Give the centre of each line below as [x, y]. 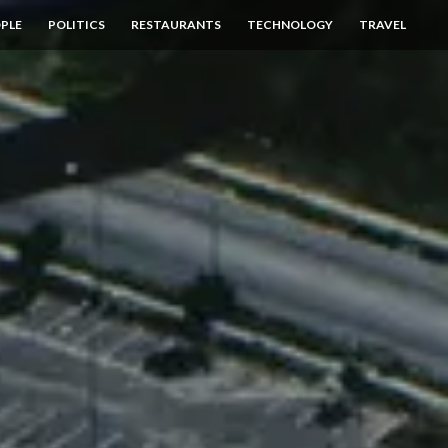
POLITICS [76, 24]
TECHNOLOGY [290, 24]
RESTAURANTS [176, 24]
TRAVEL [382, 24]
